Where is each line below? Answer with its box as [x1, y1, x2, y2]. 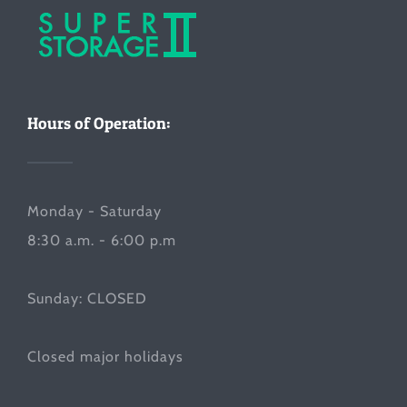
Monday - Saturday [27, 202, 162, 220]
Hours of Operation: [27, 113, 171, 133]
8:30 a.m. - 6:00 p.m [27, 231, 176, 249]
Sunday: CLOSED [27, 289, 147, 307]
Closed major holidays [27, 347, 184, 365]
